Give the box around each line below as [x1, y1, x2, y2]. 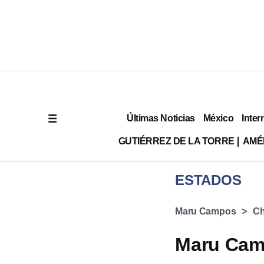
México [203, 113, 234, 123]
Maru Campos [175, 206, 236, 216]
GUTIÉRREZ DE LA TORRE [118, 136, 235, 146]
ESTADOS [175, 172, 242, 188]
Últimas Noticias [127, 113, 195, 123]
